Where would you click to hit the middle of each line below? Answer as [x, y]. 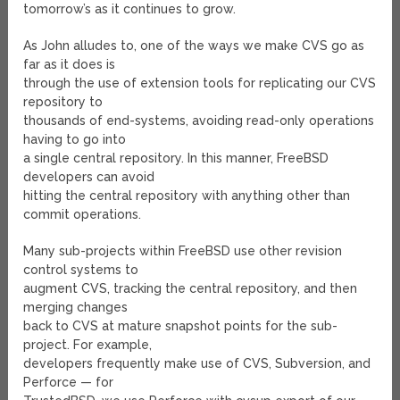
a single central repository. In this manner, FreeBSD [176, 158]
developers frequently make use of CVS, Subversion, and [197, 364]
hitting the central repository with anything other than [187, 196]
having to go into [75, 140]
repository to [63, 102]
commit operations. [83, 215]
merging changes [76, 308]
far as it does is [70, 65]
